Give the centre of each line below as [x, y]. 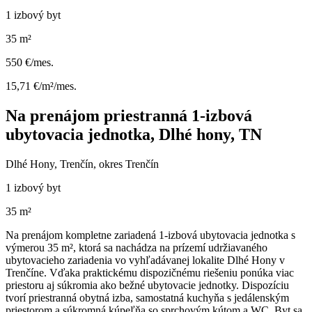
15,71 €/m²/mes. [41, 86]
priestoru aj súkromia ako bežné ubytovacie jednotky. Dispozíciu [147, 285]
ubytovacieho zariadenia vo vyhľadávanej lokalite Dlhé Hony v [145, 260]
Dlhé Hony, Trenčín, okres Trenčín [82, 164]
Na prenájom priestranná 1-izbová [129, 115]
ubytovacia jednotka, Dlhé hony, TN [134, 134]
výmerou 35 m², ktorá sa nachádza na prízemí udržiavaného [136, 247]
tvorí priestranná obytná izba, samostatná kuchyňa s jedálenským [147, 297]
